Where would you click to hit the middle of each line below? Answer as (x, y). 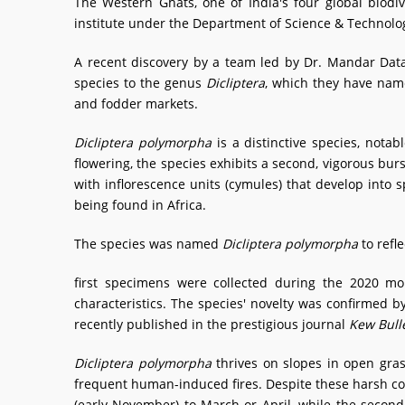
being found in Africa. (140, 205)
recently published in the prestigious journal (212, 324)
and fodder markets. (136, 104)
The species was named (148, 244)
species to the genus (140, 83)
